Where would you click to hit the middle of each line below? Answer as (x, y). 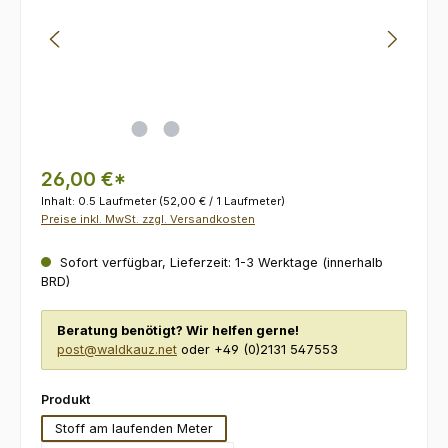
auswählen (125, 398)
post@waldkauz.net (117, 350)
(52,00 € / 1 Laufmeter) (222, 200)
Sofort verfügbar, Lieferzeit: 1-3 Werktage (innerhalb (219, 263)
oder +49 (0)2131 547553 (257, 350)
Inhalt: (59, 200)
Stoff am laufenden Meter (134, 428)
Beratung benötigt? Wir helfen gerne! (178, 331)
